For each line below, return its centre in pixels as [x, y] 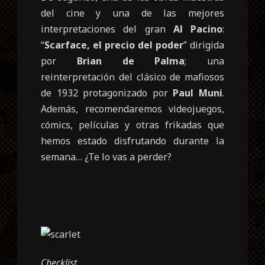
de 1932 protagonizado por [107, 93]
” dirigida [203, 45]
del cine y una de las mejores [132, 13]
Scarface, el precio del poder [114, 45]
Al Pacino [198, 29]
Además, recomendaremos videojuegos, [132, 109]
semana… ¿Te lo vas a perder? [106, 156]
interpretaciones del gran [107, 29]
